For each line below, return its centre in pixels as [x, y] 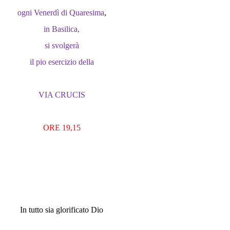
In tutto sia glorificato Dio [62, 210]
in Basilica [61, 29]
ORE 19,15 [62, 128]
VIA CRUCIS [62, 95]
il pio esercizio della [62, 62]
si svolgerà [62, 45]
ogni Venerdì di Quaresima [61, 13]
